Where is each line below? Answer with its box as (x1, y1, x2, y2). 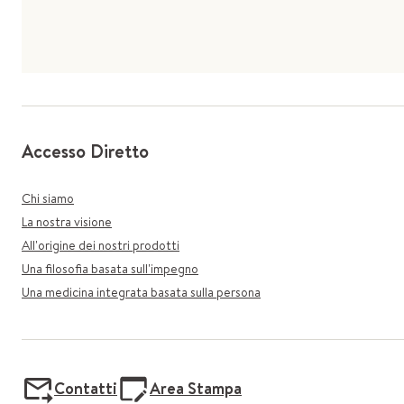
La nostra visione (22, 213, 112, 231)
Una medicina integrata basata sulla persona (22, 283, 261, 301)
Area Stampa (150, 377, 242, 399)
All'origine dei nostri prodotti (22, 236, 179, 254)
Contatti (54, 377, 117, 399)
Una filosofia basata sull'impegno (22, 260, 198, 278)
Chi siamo (22, 189, 74, 207)
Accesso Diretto (22, 139, 149, 163)
